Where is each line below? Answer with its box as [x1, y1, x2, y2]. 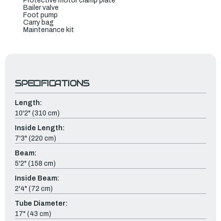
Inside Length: [15, 124, 65, 132]
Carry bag [23, 18, 54, 26]
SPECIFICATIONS [15, 77, 90, 89]
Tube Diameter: [15, 199, 68, 207]
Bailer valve [23, 3, 59, 11]
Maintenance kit [23, 26, 74, 34]
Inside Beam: [15, 174, 59, 182]
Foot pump [23, 11, 58, 19]
